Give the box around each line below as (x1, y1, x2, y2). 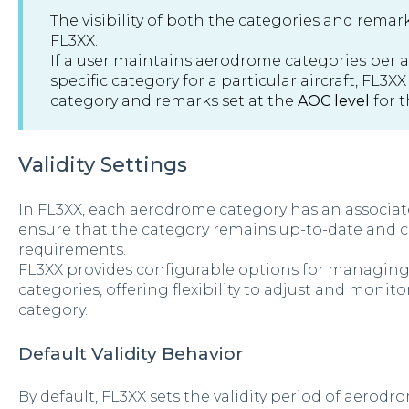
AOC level (297, 91, 370, 110)
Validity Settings (17, 152, 187, 177)
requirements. (17, 241, 126, 259)
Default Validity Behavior (17, 342, 243, 364)
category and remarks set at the (49, 91, 298, 110)
